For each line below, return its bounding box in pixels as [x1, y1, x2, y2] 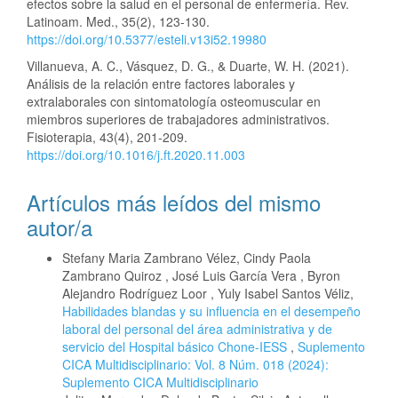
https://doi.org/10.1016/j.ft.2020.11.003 [27, 146, 245, 164]
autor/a [27, 211, 92, 243]
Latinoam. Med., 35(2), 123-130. [27, 12, 210, 31]
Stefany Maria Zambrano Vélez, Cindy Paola [62, 249, 311, 267]
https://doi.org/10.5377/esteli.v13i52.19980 [27, 30, 267, 49]
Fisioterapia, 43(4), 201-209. [27, 128, 187, 147]
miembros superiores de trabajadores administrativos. [27, 110, 330, 129]
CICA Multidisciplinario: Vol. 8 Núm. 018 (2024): [62, 355, 329, 374]
